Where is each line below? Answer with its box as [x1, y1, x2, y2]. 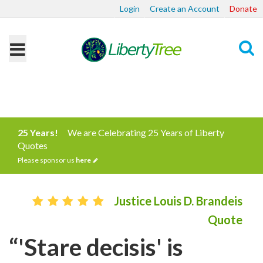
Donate [230, 4, 257, 14]
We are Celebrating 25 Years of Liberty [68, 127, 224, 138]
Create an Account [150, 4, 220, 14]
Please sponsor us [18, 156, 76, 164]
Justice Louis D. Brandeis [114, 194, 242, 208]
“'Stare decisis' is [9, 232, 183, 261]
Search [220, 87, 247, 98]
